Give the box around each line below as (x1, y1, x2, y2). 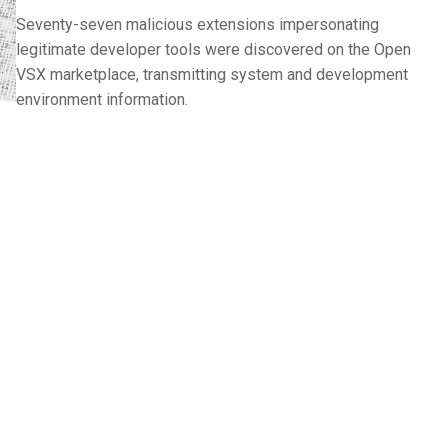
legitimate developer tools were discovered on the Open (16, 39, 411, 59)
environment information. (16, 89, 188, 109)
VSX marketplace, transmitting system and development (16, 64, 408, 84)
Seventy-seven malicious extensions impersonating (16, 14, 379, 34)
